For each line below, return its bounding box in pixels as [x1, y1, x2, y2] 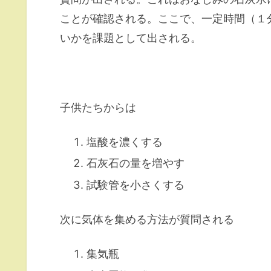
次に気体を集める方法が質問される [60, 213, 234, 226]
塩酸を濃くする [86, 135, 163, 148]
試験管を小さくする [86, 178, 184, 192]
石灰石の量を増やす [86, 157, 184, 170]
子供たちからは [60, 100, 136, 114]
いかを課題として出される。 [60, 31, 201, 45]
